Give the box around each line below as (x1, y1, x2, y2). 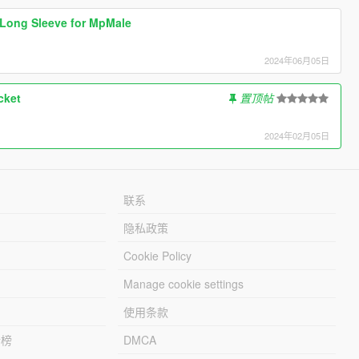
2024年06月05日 (264, 53, 330, 67)
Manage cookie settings (123, 275, 244, 292)
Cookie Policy (123, 247, 192, 264)
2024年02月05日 (264, 128, 330, 142)
